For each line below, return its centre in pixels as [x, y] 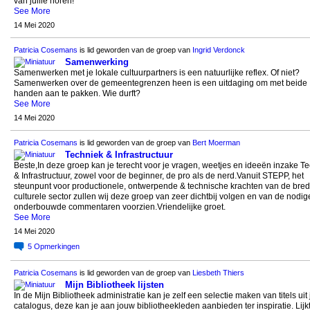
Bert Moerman [216, 143]
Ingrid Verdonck [218, 49]
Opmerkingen [56, 246]
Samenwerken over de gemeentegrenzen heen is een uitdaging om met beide [160, 83]
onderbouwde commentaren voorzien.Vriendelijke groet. [119, 207]
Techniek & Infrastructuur [119, 155]
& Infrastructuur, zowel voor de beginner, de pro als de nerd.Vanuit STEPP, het [158, 176]
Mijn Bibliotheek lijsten [114, 285]
